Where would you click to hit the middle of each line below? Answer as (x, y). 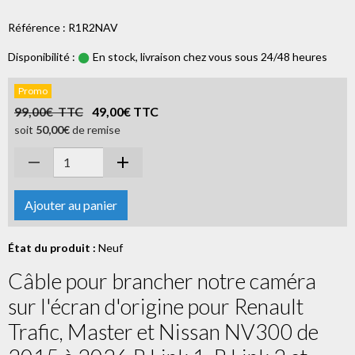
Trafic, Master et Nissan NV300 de (163, 331)
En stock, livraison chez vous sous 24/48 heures (209, 56)
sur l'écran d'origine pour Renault (156, 306)
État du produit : (52, 247)
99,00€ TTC (49, 111)
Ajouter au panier (71, 204)
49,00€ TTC (125, 111)
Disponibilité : (42, 56)
